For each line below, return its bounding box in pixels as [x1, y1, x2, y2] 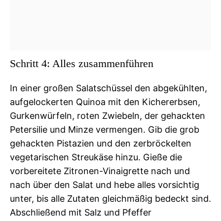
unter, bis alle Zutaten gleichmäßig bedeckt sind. [10, 193, 211, 204]
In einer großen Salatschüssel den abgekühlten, [10, 82, 207, 93]
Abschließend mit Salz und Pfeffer [10, 207, 151, 218]
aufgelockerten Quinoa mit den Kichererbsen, [10, 96, 200, 107]
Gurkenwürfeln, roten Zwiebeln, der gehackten [10, 110, 205, 121]
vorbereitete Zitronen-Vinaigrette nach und [10, 165, 190, 176]
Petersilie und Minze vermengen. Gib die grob [10, 124, 199, 135]
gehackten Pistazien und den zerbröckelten [10, 138, 191, 148]
